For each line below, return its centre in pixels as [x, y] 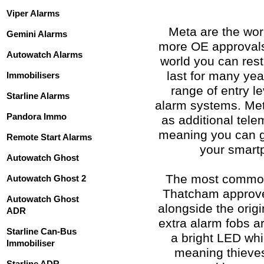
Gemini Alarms [37, 34]
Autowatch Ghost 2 [46, 178]
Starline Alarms [38, 96]
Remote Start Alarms [49, 137]
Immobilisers [33, 75]
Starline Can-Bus [42, 231]
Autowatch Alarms [44, 55]
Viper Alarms [33, 13]
